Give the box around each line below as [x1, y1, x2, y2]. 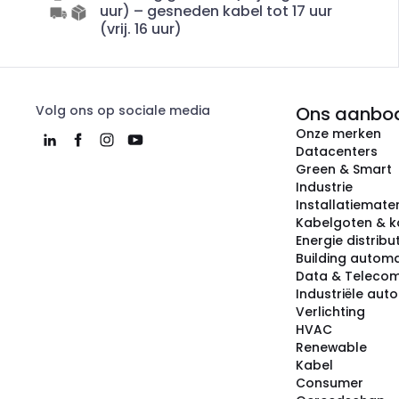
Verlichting [296, 303, 365, 321]
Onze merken [296, 125, 381, 142]
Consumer [296, 374, 363, 392]
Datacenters [296, 142, 378, 160]
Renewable [296, 338, 367, 356]
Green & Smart [296, 160, 392, 178]
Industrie [296, 178, 353, 196]
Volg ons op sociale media [36, 102, 210, 119]
